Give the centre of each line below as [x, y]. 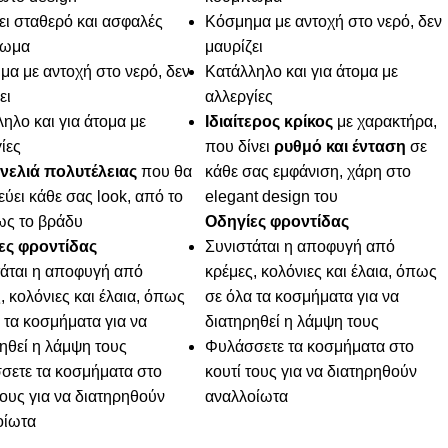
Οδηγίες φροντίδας [277, 222]
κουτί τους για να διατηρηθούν [311, 372]
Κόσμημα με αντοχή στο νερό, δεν [324, 22]
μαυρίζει [234, 47]
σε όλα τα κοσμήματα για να [302, 297]
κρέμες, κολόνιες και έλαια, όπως [321, 272]
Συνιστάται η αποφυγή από [300, 247]
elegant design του [272, 197]
